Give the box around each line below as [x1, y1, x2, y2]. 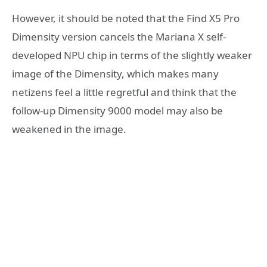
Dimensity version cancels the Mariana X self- [12, 29, 226, 44]
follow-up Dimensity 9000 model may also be [12, 103, 223, 117]
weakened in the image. [12, 122, 126, 136]
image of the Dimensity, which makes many [12, 66, 219, 80]
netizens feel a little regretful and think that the [12, 85, 237, 99]
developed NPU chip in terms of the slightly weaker [12, 48, 252, 62]
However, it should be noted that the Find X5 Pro [12, 11, 240, 25]
